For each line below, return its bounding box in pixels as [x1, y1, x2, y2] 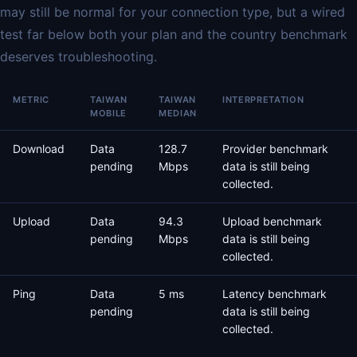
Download [13, 142, 65, 155]
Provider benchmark [222, 142, 328, 155]
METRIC [13, 94, 49, 105]
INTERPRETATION [222, 94, 304, 105]
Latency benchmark [222, 287, 327, 300]
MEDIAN [159, 108, 197, 119]
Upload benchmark [222, 214, 322, 228]
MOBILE [90, 108, 127, 119]
